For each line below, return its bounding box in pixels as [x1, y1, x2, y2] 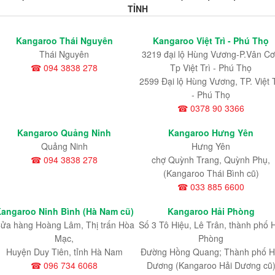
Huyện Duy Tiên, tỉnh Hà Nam [6, 246, 123, 258]
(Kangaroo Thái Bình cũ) [163, 166, 259, 179]
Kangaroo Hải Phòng [167, 205, 255, 218]
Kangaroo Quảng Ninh [17, 126, 111, 139]
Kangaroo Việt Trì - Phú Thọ [153, 34, 269, 47]
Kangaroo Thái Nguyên [15, 34, 113, 47]
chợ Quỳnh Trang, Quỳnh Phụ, [152, 153, 270, 166]
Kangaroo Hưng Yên [168, 126, 254, 139]
